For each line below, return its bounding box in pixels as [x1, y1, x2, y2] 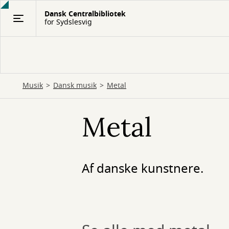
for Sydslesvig [44, 17, 92, 28]
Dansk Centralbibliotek [44, 9, 126, 19]
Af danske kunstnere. [82, 159, 203, 178]
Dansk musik [53, 80, 97, 91]
